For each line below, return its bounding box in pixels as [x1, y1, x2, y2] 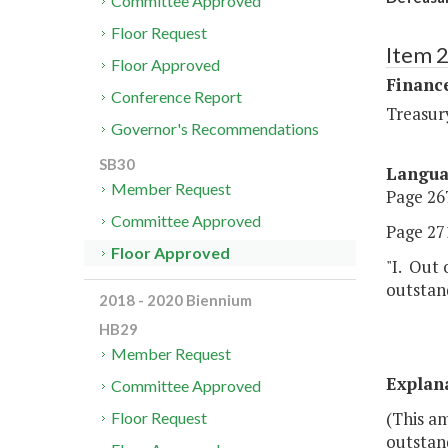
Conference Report [111, 87, 243, 107]
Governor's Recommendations [111, 119, 320, 139]
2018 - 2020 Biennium [99, 291, 252, 310]
